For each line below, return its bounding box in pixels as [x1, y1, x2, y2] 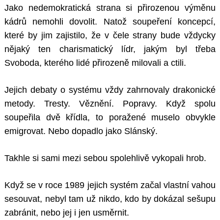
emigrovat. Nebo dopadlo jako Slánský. [4, 126, 158, 137]
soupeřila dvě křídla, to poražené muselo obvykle [4, 112, 216, 123]
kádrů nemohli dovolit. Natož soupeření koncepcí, [4, 17, 216, 27]
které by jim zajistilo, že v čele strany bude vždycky [4, 30, 216, 41]
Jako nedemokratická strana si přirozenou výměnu [4, 3, 216, 13]
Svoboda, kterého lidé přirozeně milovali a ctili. [4, 58, 186, 68]
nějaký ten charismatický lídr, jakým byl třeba [4, 44, 216, 55]
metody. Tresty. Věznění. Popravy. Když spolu [4, 99, 216, 109]
